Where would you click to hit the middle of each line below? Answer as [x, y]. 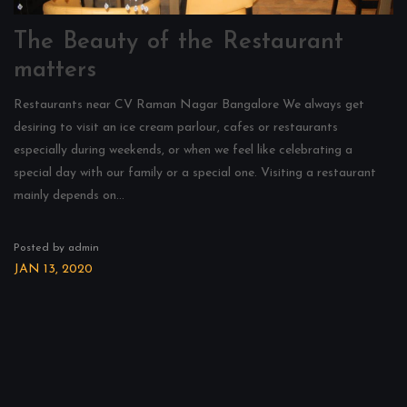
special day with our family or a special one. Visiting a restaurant [195, 173]
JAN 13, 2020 [53, 269]
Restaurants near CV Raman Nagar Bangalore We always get [189, 105]
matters [55, 70]
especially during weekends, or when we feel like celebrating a [183, 150]
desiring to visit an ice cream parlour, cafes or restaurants [176, 128]
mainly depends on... [69, 196]
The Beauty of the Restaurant [179, 42]
